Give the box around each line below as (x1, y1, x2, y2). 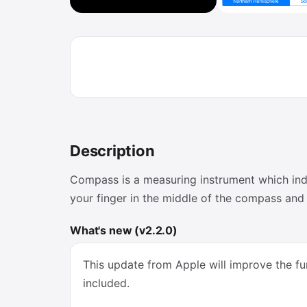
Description (70, 142, 155, 160)
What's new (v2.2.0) (70, 223, 177, 237)
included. (83, 276, 130, 290)
